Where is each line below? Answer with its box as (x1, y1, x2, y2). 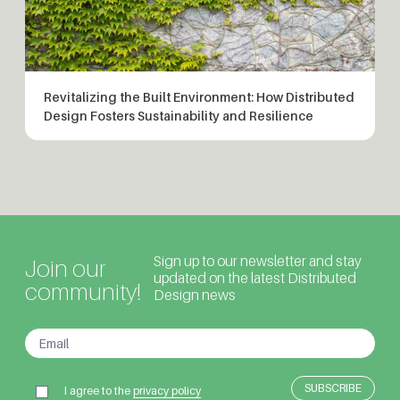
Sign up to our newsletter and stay (154, 253, 362, 271)
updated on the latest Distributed (154, 270, 356, 287)
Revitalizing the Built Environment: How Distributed (44, 88, 354, 104)
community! (25, 278, 141, 306)
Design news (154, 287, 236, 304)
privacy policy (133, 384, 202, 398)
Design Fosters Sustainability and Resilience (44, 107, 313, 123)
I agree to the (64, 384, 134, 398)
